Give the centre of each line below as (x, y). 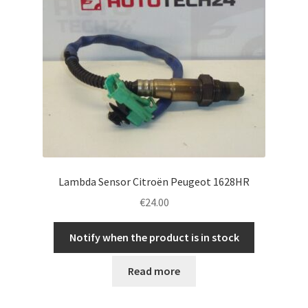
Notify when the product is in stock (154, 238)
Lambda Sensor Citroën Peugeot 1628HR (154, 181)
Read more (154, 271)
